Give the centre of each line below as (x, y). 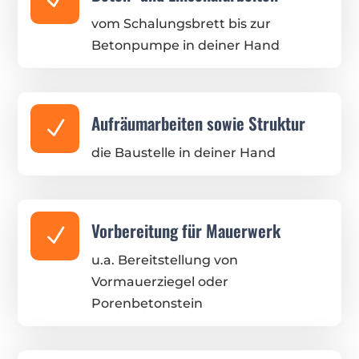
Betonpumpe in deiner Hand (185, 46)
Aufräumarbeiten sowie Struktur (198, 123)
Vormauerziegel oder (159, 282)
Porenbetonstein (147, 304)
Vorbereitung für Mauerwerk (186, 231)
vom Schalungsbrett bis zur (181, 24)
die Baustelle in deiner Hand (183, 153)
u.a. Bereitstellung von (164, 260)
